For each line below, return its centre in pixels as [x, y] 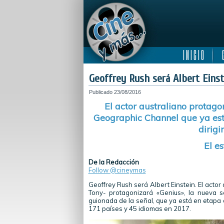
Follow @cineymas [117, 170]
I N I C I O [193, 55]
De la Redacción [113, 162]
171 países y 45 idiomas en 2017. [139, 208]
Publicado [100, 92]
